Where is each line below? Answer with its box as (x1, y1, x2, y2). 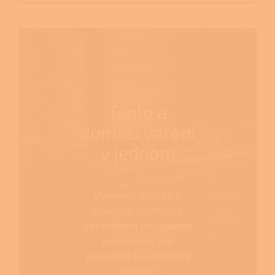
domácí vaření (80, 121, 195, 144)
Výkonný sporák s (94, 188, 181, 202)
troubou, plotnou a (92, 203, 183, 217)
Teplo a (108, 101, 167, 123)
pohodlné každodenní (85, 249, 190, 263)
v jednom (99, 141, 176, 164)
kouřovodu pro (101, 234, 174, 248)
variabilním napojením (82, 219, 193, 233)
